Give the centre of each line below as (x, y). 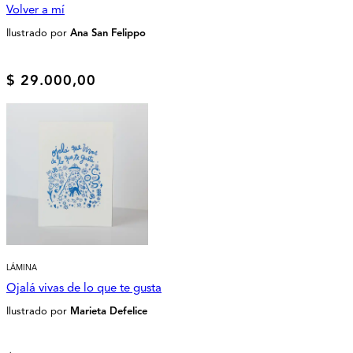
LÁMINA (22, 268)
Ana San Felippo (108, 33)
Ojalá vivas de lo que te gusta (84, 288)
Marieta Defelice (109, 312)
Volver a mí (35, 9)
